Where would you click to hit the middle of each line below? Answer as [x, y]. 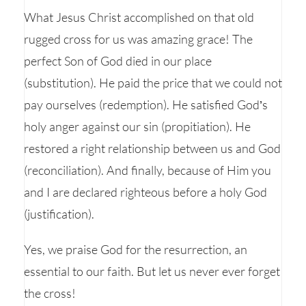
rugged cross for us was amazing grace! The [138, 39]
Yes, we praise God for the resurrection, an [136, 249]
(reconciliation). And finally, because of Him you [148, 170]
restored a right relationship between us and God [152, 148]
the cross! [50, 293]
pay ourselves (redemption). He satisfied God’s [146, 105]
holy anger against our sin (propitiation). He [137, 126]
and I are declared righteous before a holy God [145, 192]
